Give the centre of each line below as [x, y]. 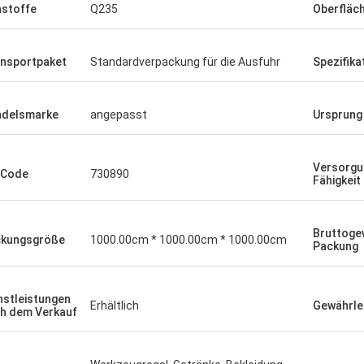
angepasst [119, 115]
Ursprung [338, 115]
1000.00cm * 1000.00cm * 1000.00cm [188, 240]
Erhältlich [115, 305]
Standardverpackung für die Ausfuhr [185, 62]
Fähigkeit [337, 180]
